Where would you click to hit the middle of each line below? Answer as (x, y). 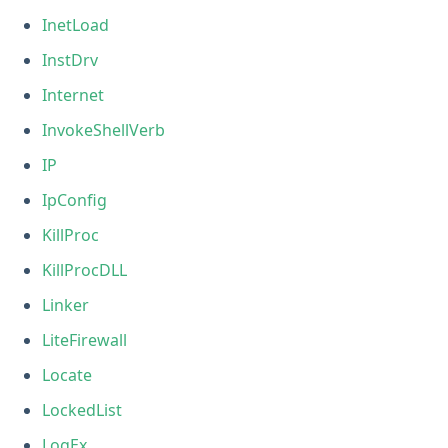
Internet (73, 94)
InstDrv (70, 59)
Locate (67, 374)
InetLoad (76, 24)
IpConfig (75, 199)
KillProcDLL (85, 269)
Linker (66, 304)
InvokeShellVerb (104, 129)
